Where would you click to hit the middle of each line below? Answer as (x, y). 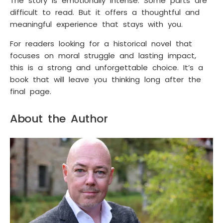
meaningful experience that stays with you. (96, 24)
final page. (31, 91)
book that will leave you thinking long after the (106, 79)
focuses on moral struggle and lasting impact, (103, 55)
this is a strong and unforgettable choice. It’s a (107, 67)
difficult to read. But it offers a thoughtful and (105, 12)
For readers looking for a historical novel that (101, 43)
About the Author (59, 118)
